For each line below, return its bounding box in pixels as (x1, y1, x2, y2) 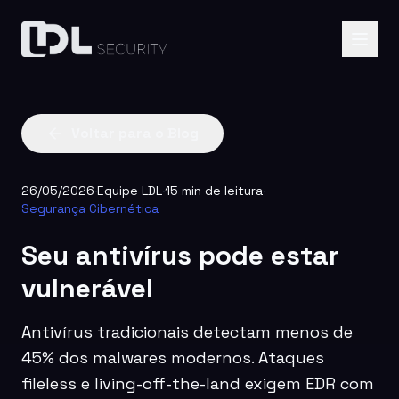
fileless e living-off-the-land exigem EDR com (21, 373, 374, 394)
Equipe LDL (97, 183, 162, 199)
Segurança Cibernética (21, 200, 159, 216)
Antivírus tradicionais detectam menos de (21, 322, 353, 342)
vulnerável (21, 271, 153, 305)
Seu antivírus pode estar (21, 238, 339, 273)
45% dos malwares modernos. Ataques (21, 347, 324, 368)
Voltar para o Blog (71, 124, 199, 142)
